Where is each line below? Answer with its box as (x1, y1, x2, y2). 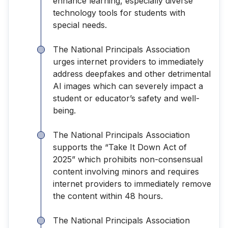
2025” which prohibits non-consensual (53, 154, 203, 164)
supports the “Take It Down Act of (53, 141, 187, 152)
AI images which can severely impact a (53, 80, 203, 91)
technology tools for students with (53, 7, 185, 18)
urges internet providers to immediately (53, 56, 204, 67)
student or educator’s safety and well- (53, 93, 199, 103)
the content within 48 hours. (53, 190, 165, 201)
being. (53, 105, 78, 116)
